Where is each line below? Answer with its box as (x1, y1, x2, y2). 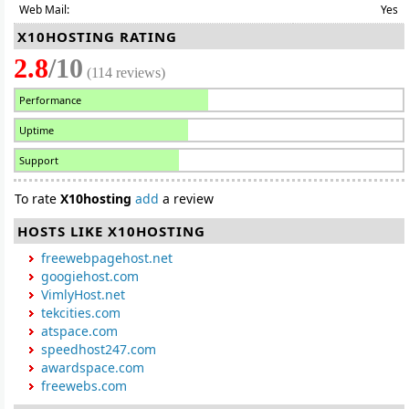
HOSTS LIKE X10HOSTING (17, 222, 205, 240)
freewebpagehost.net (41, 249, 173, 267)
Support (19, 153, 58, 167)
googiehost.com (41, 267, 139, 285)
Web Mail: (19, 2, 69, 17)
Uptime (19, 123, 54, 137)
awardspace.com (41, 359, 144, 376)
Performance (19, 93, 81, 107)
